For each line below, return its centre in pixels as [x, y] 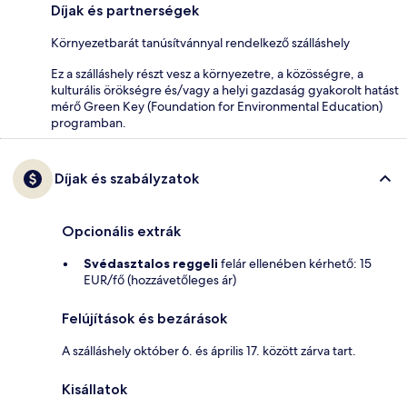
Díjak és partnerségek [125, 11]
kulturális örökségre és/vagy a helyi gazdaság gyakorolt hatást [225, 90]
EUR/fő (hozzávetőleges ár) [160, 280]
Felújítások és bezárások [144, 319]
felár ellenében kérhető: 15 [295, 264]
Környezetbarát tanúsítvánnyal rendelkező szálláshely [200, 43]
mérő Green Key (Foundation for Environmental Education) [217, 107]
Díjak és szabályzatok [127, 179]
